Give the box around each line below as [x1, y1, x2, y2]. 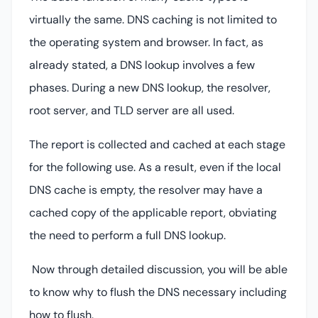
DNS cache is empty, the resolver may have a [29, 182, 263, 197]
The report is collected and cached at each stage [29, 136, 285, 152]
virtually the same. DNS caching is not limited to [29, 11, 277, 27]
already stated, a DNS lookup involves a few [29, 57, 255, 72]
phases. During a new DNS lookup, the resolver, [29, 79, 270, 95]
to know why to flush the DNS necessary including [29, 284, 287, 300]
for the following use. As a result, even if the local [29, 159, 281, 175]
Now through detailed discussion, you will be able [29, 261, 287, 277]
